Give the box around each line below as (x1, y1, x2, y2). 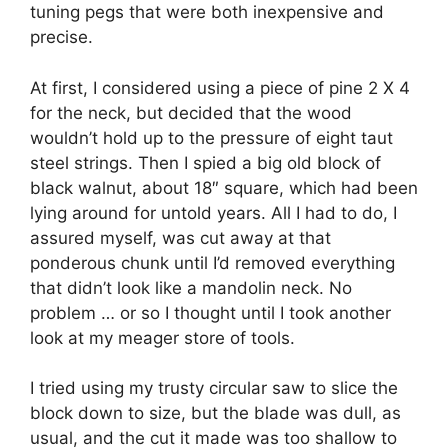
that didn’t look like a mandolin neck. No (30, 277, 352, 298)
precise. (30, 27, 93, 48)
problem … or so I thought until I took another (30, 302, 391, 323)
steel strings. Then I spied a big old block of (30, 152, 381, 173)
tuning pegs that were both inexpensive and (30, 2, 384, 23)
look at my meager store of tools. (30, 327, 295, 348)
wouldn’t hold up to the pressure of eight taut (30, 127, 393, 148)
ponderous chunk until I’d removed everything (30, 252, 395, 273)
